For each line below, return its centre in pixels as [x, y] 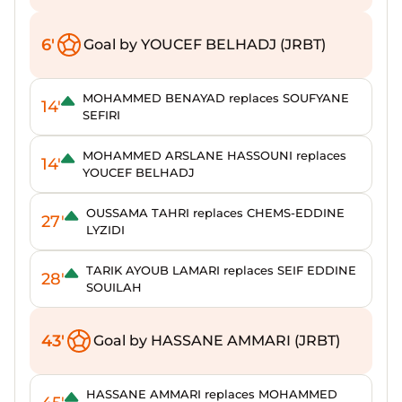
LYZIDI [105, 230]
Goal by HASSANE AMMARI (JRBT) [217, 341]
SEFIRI [101, 115]
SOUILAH [114, 287]
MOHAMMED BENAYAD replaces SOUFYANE [216, 98]
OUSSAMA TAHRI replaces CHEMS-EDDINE [215, 213]
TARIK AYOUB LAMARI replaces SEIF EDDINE [221, 270]
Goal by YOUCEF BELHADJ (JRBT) [205, 44]
